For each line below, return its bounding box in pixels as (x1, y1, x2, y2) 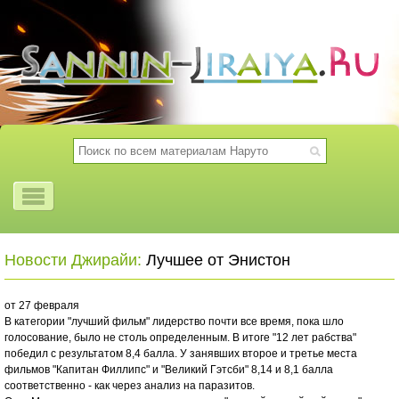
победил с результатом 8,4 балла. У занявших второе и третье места (4, 347, 357, 360)
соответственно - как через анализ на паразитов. (4, 379, 255, 392)
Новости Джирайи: (4, 251, 142, 269)
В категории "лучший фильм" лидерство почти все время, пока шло (4, 315, 344, 328)
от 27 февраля (4, 299, 79, 312)
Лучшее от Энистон (142, 251, 290, 269)
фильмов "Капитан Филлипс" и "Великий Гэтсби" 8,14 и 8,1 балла (4, 363, 333, 376)
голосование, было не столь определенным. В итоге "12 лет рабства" (4, 331, 356, 344)
